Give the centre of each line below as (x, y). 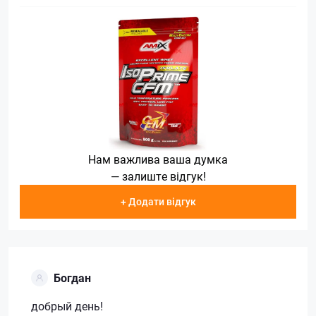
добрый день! (67, 305)
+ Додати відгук (158, 201)
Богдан (72, 277)
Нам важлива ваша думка (158, 159)
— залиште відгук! (158, 176)
